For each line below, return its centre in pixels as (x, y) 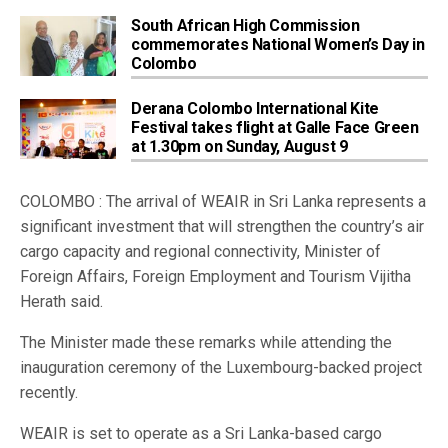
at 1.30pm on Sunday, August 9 (239, 146)
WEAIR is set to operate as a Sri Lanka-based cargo (201, 433)
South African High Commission (245, 25)
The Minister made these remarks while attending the (206, 342)
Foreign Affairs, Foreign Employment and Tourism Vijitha (215, 276)
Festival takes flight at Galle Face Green (275, 127)
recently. (49, 392)
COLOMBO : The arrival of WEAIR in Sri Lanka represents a (223, 201)
